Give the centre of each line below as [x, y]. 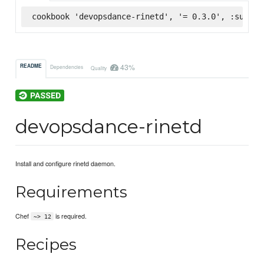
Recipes [46, 244]
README [31, 66]
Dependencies [67, 66]
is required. [70, 215]
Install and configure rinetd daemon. [66, 164]
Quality [99, 67]
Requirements [72, 192]
